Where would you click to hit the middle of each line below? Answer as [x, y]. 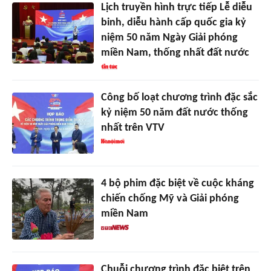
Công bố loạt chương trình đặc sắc [179, 98]
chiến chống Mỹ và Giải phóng [170, 199]
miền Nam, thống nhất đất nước [175, 53]
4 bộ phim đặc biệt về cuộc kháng [177, 184]
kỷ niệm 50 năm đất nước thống [174, 113]
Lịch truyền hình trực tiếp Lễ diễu [176, 8]
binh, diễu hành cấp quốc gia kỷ [173, 23]
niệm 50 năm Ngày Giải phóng [169, 38]
